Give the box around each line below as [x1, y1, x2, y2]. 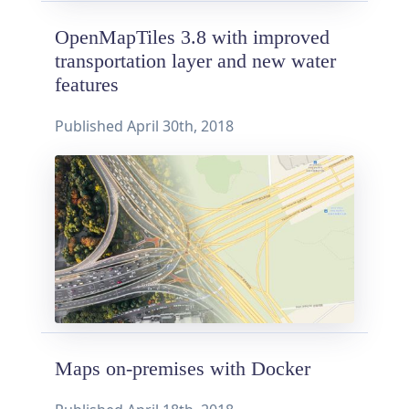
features [55, 73, 119, 96]
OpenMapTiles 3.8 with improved [55, 26, 330, 48]
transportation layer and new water [55, 49, 336, 72]
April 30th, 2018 [127, 115, 234, 136]
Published [55, 115, 127, 136]
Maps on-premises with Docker [55, 358, 310, 381]
